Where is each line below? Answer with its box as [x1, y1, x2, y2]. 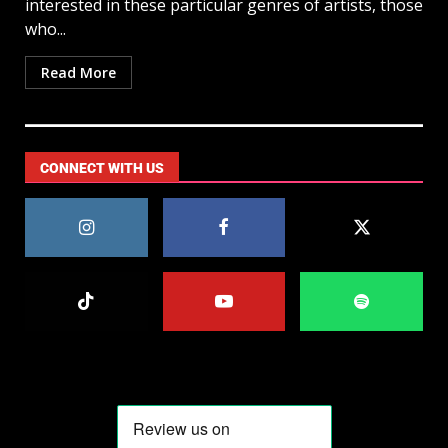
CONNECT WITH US [40, 160, 164, 177]
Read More [41, 63, 116, 83]
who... [25, 18, 66, 41]
